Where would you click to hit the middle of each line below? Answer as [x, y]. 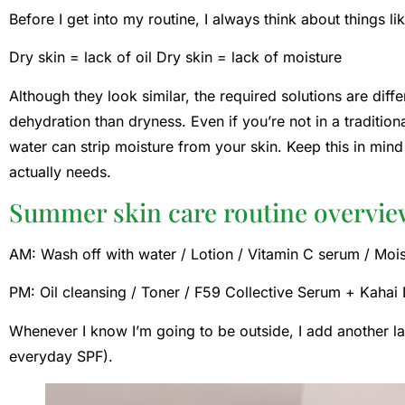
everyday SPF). [61, 356]
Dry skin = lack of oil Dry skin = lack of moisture [175, 57]
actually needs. [60, 171]
